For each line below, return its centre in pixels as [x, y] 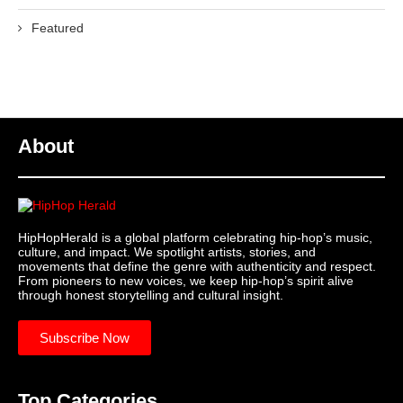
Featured [58, 28]
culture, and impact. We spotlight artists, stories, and [167, 252]
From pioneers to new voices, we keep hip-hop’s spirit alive [186, 281]
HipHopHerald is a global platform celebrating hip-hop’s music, [195, 238]
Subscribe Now [85, 338]
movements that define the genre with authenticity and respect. [197, 267]
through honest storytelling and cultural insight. [151, 296]
